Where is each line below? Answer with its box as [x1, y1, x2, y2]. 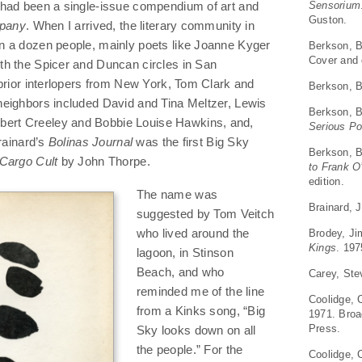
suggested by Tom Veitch [136, 208, 275, 221]
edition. [308, 175, 344, 187]
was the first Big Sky [133, 135, 250, 149]
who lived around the [136, 227, 250, 240]
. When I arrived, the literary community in [25, 19, 255, 32]
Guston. [308, 13, 347, 26]
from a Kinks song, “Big [136, 305, 266, 318]
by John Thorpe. [57, 154, 150, 168]
